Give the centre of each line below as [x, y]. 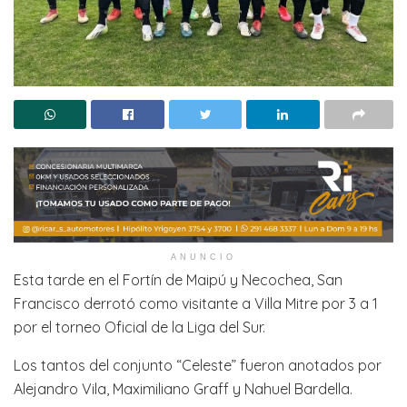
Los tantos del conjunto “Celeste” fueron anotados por [198, 365]
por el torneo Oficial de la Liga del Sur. [139, 327]
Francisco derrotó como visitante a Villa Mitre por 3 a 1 [196, 303]
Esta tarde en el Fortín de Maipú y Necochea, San [178, 279]
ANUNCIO [203, 257]
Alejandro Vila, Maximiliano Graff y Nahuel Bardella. [183, 388]
